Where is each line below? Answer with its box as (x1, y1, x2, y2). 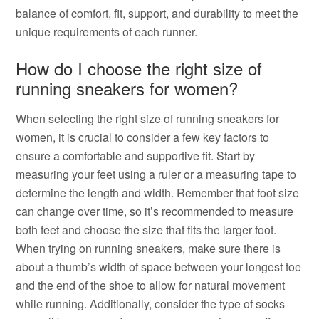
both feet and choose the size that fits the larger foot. (16, 221, 277, 238)
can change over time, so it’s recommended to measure (16, 203, 294, 219)
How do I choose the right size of (16, 56, 263, 80)
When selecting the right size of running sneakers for (16, 110, 280, 127)
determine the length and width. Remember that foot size (16, 184, 300, 201)
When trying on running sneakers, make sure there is (16, 240, 281, 256)
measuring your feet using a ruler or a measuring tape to (16, 166, 297, 182)
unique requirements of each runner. (16, 23, 198, 40)
